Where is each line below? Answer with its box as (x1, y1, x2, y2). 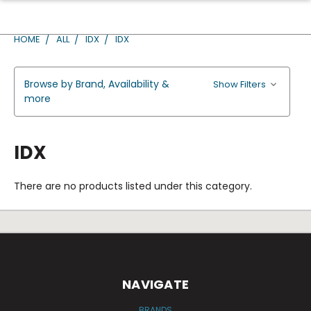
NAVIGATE (122, 276, 189, 293)
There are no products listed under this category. (14, 179, 252, 193)
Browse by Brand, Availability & (24, 77, 169, 91)
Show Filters (213, 78, 269, 91)
